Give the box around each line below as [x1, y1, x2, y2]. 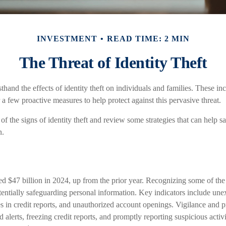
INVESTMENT [36, 34, 97, 43]
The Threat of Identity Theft [19, 53, 207, 72]
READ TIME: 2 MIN [106, 34, 190, 43]
